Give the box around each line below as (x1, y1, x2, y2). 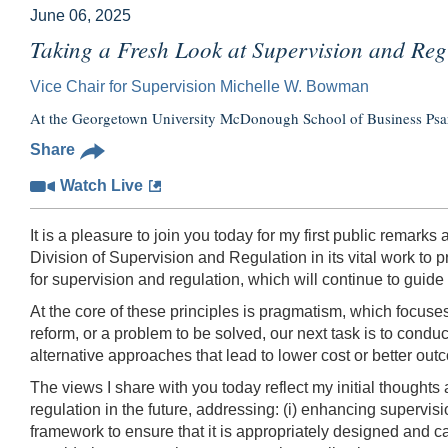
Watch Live (60, 177, 143, 195)
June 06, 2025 (30, 6, 131, 24)
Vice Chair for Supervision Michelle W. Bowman (30, 77, 369, 95)
